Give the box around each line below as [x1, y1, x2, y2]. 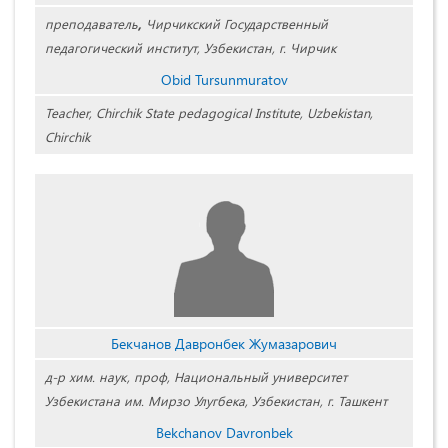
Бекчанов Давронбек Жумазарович [111, 334, 337, 354]
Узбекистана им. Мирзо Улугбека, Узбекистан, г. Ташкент [45, 392, 387, 410]
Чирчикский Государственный [146, 15, 328, 33]
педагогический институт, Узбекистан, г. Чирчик [45, 39, 336, 57]
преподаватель [45, 15, 138, 33]
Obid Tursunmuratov [160, 70, 288, 90]
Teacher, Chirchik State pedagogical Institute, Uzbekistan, [45, 104, 373, 122]
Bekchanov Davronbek [155, 423, 293, 443]
